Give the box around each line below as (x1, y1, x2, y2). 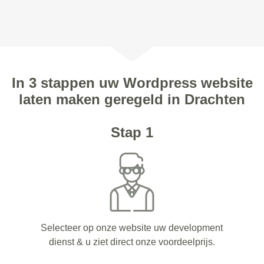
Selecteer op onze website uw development (41, 223, 223, 233)
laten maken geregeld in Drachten (19, 91, 245, 108)
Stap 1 (110, 124, 153, 141)
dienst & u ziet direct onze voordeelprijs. (48, 237, 215, 247)
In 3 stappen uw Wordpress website (11, 75, 253, 91)
